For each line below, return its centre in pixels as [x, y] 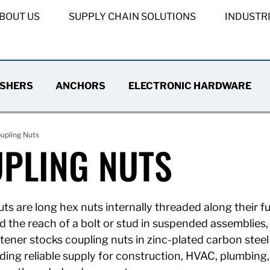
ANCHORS [81, 86]
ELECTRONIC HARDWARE [190, 86]
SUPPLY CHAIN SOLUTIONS [132, 16]
